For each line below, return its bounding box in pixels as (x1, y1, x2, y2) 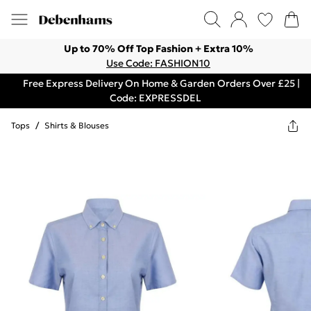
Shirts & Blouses (44, 120, 109, 131)
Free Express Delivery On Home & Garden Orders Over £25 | (22, 77, 300, 90)
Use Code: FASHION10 (106, 57, 210, 69)
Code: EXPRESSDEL (110, 92, 201, 104)
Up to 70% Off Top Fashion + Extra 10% (63, 42, 253, 55)
